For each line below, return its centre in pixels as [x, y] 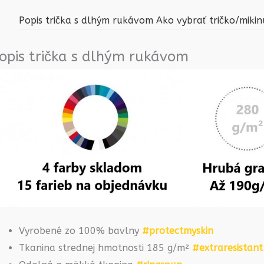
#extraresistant [227, 247]
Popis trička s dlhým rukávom [86, 20]
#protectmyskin [178, 230]
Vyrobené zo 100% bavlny [80, 230]
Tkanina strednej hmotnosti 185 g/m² [105, 247]
